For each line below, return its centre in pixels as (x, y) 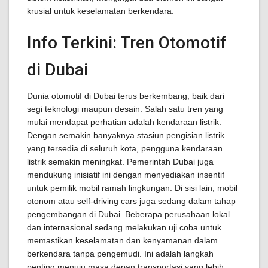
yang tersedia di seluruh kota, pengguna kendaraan (125, 148)
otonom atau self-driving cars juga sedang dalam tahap (131, 201)
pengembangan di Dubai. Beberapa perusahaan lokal (128, 214)
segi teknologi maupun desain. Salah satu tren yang (125, 109)
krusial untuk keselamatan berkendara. (100, 11)
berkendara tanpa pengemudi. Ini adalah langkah (120, 254)
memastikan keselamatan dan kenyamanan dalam (122, 240)
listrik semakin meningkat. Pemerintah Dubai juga (120, 162)
